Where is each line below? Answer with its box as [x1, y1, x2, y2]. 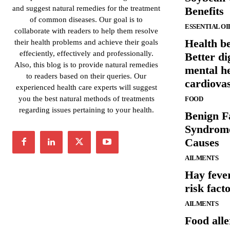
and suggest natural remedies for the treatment [12, 4, 160, 12]
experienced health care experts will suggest [15, 83, 157, 91]
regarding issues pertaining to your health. [18, 105, 154, 114]
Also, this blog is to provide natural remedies [14, 60, 158, 69]
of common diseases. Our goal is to [30, 15, 143, 24]
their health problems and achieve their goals [14, 37, 158, 46]
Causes [185, 136, 219, 149]
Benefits [185, 4, 224, 17]
